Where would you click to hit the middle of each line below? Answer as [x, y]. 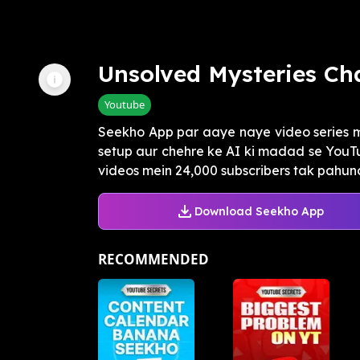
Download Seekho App [259, 211]
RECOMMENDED [153, 260]
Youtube [125, 105]
